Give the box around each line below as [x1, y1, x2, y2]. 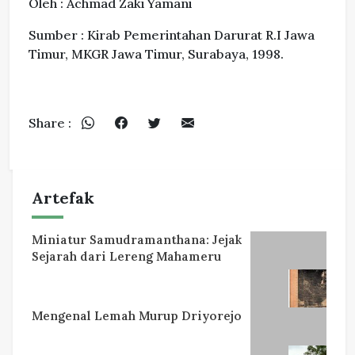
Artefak [32, 188, 94, 208]
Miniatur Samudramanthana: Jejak [32, 232, 242, 248]
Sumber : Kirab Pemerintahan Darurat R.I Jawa [29, 27, 315, 44]
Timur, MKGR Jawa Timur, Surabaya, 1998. [29, 46, 284, 63]
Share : [29, 115, 71, 132]
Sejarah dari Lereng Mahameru [32, 249, 221, 265]
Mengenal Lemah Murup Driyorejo [32, 308, 242, 324]
